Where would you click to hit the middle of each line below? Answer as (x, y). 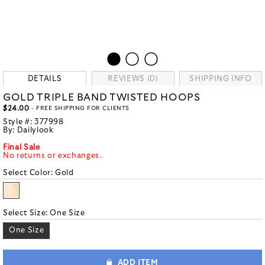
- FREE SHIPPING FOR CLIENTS (79, 108)
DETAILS (45, 79)
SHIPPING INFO (221, 79)
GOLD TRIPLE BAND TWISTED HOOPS (102, 97)
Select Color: (29, 173)
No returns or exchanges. (53, 156)
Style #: (19, 122)
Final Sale (22, 148)
